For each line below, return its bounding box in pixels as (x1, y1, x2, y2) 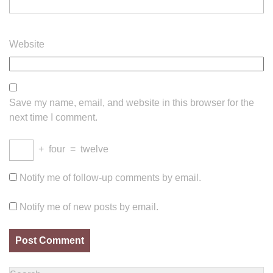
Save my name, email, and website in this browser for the (9, 97, 254, 108)
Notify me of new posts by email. (19, 202, 158, 212)
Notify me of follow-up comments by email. (19, 172, 201, 183)
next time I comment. (9, 112, 97, 122)
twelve (80, 144, 108, 154)
